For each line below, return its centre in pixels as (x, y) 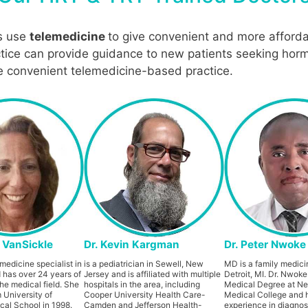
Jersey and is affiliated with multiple (152, 274)
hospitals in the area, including (142, 284)
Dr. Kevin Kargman (131, 244)
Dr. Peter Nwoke (265, 244)
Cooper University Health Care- (144, 294)
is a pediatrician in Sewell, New (143, 263)
